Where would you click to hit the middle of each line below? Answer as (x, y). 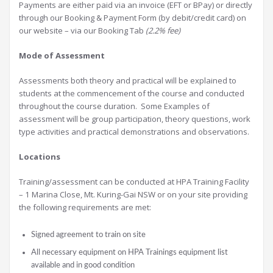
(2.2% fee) (163, 31)
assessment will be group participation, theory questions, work (135, 119)
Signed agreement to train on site (88, 235)
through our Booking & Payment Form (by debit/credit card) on (133, 18)
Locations (40, 157)
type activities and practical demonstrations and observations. (134, 132)
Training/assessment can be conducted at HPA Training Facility (134, 182)
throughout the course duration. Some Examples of (114, 106)
